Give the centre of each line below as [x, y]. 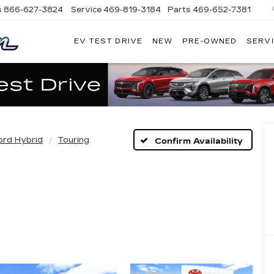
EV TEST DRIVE [108, 42]
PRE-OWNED [210, 42]
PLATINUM [60, 46]
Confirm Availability [198, 142]
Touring [74, 140]
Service [87, 9]
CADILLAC [60, 58]
